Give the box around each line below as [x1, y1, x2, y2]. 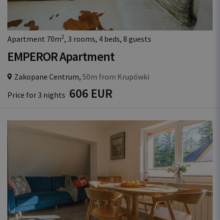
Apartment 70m [7, 34, 61, 44]
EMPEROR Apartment [7, 49, 114, 64]
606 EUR [69, 85, 112, 101]
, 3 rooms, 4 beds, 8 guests [64, 34, 151, 44]
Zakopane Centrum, [14, 72, 81, 82]
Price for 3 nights [7, 90, 67, 100]
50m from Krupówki [81, 72, 149, 82]
